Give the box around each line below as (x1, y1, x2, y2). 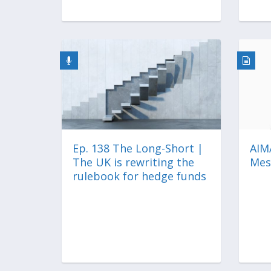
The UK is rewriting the (73, 154, 194, 169)
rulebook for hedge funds (73, 168, 206, 183)
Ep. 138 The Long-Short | (73, 140, 203, 155)
